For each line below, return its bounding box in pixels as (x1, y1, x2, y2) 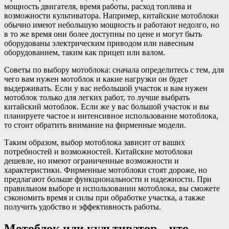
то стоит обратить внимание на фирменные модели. (4, 120, 186, 129)
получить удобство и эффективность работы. (4, 202, 161, 211)
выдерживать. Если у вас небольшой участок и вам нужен (4, 83, 208, 93)
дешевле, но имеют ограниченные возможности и (4, 156, 179, 165)
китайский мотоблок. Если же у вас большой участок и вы (4, 102, 209, 111)
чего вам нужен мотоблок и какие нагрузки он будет (4, 74, 188, 83)
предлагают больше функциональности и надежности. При (4, 174, 212, 184)
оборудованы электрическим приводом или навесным (4, 38, 194, 48)
